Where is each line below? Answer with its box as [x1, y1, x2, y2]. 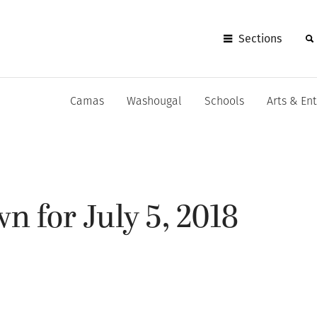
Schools [204, 96, 244, 108]
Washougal [127, 96, 182, 108]
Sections [238, 31, 282, 45]
